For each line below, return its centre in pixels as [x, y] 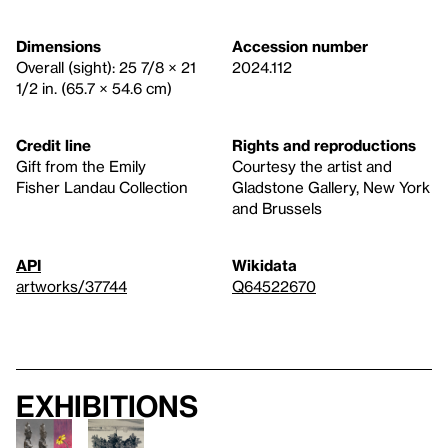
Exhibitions [107, 406]
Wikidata [264, 265]
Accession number [300, 46]
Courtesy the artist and [312, 166]
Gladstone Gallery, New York [331, 187]
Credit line [53, 145]
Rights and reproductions [324, 145]
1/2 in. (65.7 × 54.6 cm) [94, 88]
